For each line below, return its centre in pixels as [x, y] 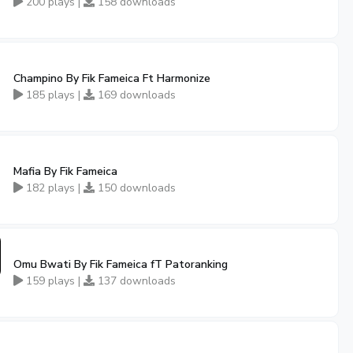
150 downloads [135, 188]
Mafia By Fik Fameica [65, 171]
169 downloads [135, 95]
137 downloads [135, 281]
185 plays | [53, 95]
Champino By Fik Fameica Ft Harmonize [112, 78]
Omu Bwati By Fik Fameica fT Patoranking [121, 264]
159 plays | [53, 281]
